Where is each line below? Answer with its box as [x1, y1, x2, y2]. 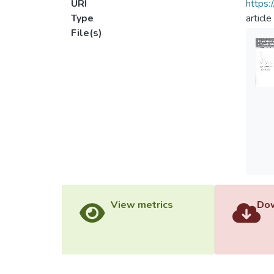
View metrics [110, 198, 173, 212]
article [245, 12, 272, 25]
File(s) [71, 26, 102, 40]
